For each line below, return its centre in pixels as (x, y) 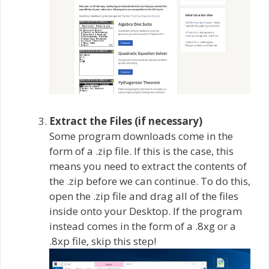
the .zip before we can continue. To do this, (150, 181)
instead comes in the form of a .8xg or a (143, 226)
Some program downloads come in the (141, 136)
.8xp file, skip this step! (103, 241)
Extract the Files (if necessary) (126, 121)
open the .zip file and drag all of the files (144, 196)
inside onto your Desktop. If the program (146, 211)
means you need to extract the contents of (148, 166)
